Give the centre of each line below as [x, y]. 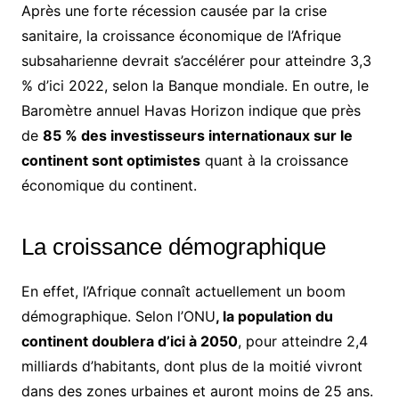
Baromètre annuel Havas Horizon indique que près [191, 111]
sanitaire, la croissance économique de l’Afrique [181, 36]
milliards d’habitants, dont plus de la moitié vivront [191, 366]
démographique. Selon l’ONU [118, 317]
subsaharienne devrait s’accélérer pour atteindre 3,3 [196, 61]
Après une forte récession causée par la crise [174, 11]
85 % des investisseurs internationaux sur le [197, 136]
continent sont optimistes [110, 161]
